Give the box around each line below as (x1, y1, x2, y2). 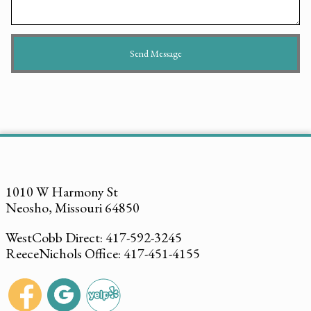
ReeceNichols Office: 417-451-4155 (6, 244, 200, 263)
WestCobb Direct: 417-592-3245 (6, 228, 182, 247)
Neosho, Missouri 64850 (6, 199, 140, 217)
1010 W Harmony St (6, 183, 118, 201)
